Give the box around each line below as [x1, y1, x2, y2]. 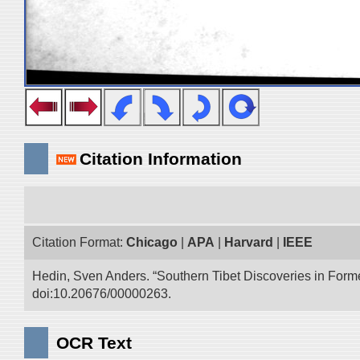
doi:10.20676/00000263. [32, 287, 171, 301]
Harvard [224, 235, 273, 249]
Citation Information [80, 149, 242, 168]
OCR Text [56, 333, 132, 352]
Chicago [126, 235, 178, 249]
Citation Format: [32, 235, 126, 249]
